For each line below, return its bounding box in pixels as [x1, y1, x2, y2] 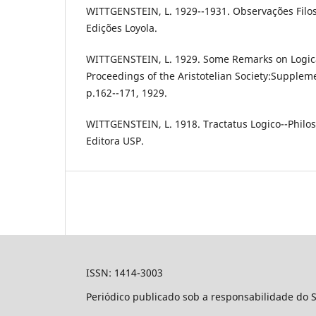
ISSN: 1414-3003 [86, 266, 163, 280]
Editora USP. [86, 134, 144, 148]
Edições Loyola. [86, 21, 157, 35]
